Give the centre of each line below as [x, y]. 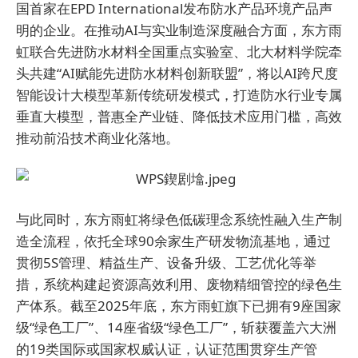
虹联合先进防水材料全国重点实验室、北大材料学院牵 [179, 52]
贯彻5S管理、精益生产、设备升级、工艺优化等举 [166, 263]
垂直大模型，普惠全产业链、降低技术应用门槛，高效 [179, 116]
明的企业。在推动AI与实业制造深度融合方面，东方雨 [179, 30]
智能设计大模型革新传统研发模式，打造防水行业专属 [179, 95]
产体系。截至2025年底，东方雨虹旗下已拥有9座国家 [179, 306]
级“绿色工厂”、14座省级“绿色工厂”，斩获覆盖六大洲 [176, 327]
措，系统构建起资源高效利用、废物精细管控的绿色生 [179, 284]
